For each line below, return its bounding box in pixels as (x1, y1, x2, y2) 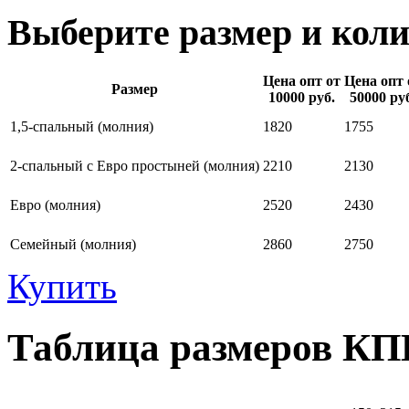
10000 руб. (268, 89, 335, 106)
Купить (7, 267, 117, 307)
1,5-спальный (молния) (10, 119, 153, 135)
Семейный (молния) (10, 236, 136, 253)
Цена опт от (263, 73, 341, 89)
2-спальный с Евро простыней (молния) (10, 158, 259, 174)
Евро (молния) (10, 197, 100, 214)
